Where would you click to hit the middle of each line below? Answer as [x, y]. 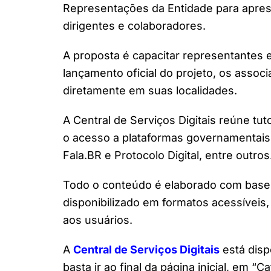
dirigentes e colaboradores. [134, 25]
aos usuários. [98, 220]
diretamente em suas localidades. [150, 90]
